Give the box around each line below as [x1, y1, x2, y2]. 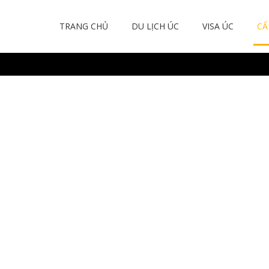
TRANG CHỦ [59, 20, 108, 32]
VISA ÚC [202, 20, 234, 32]
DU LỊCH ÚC [131, 20, 179, 32]
